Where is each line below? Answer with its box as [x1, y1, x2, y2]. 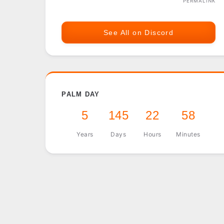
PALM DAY [61, 90, 100, 98]
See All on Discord [103, 28, 174, 36]
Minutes [176, 130, 200, 138]
